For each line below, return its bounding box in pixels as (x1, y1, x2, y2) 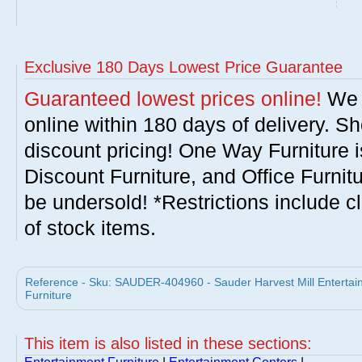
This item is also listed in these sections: (24, 335, 312, 352)
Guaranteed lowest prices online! (24, 87, 322, 110)
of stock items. (24, 217, 156, 239)
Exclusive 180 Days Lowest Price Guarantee (24, 58, 343, 76)
